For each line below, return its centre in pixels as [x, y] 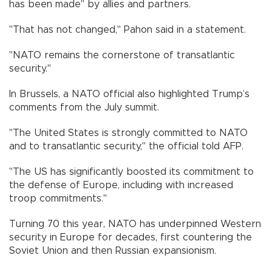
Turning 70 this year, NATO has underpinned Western [135, 224]
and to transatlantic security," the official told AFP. [126, 146]
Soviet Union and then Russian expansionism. [113, 250]
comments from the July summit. [84, 107]
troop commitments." [58, 198]
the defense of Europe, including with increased [121, 185]
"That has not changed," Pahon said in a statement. [127, 29]
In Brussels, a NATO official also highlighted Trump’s [129, 94]
